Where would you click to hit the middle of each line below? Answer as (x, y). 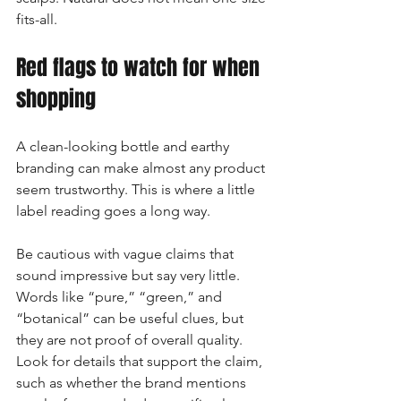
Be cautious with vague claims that (127, 254)
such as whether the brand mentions (133, 383)
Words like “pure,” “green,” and (121, 297)
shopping (56, 99)
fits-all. (37, 19)
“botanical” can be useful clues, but (132, 318)
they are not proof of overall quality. (131, 340)
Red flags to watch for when (141, 68)
